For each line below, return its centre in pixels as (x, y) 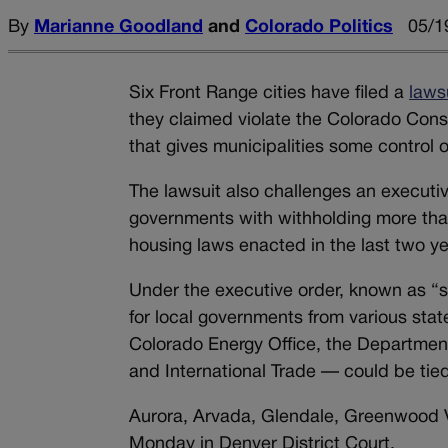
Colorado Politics (319, 27)
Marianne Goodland (118, 27)
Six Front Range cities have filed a (269, 93)
